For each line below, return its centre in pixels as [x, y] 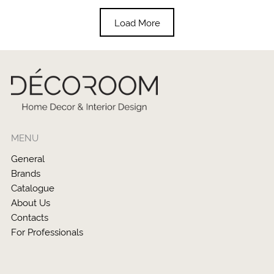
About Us [31, 202]
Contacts [30, 217]
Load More [137, 23]
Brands [26, 173]
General [28, 158]
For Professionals [47, 232]
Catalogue [33, 188]
